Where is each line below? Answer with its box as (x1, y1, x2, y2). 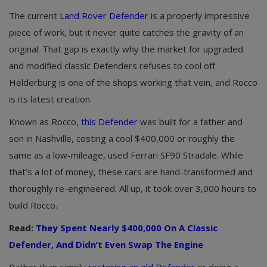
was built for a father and (138, 115, 243, 128)
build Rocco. (9, 198, 57, 211)
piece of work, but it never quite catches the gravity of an (9, 26, 244, 38)
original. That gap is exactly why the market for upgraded (9, 42, 243, 55)
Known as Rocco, (9, 115, 81, 128)
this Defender (81, 115, 138, 128)
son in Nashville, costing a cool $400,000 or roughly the (9, 132, 235, 144)
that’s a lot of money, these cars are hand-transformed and (9, 165, 253, 178)
